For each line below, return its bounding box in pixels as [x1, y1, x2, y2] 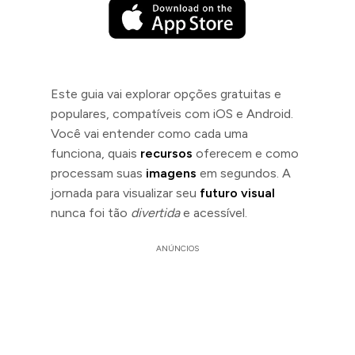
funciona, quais [51, 145, 140, 161]
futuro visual [200, 185, 275, 200]
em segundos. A [197, 165, 291, 181]
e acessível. [180, 204, 247, 220]
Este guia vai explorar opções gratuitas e [51, 86, 281, 101]
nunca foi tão [51, 204, 131, 220]
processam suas [51, 165, 146, 181]
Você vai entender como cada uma [51, 125, 248, 141]
